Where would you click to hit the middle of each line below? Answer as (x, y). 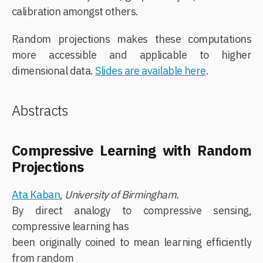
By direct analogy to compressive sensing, (131, 210)
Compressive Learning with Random (131, 150)
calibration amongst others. (75, 11)
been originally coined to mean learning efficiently (131, 242)
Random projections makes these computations (131, 39)
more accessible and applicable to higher (131, 55)
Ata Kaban (36, 194)
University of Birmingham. (122, 194)
